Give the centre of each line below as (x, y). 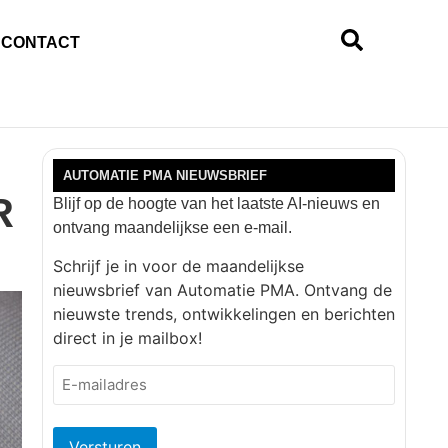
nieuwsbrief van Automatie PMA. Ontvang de (222, 290)
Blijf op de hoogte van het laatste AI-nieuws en (216, 203)
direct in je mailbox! (127, 338)
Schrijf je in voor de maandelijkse (178, 266)
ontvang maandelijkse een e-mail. (172, 227)
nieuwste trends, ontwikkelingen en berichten (224, 314)
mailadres (90, 387)
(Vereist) (82, 404)
